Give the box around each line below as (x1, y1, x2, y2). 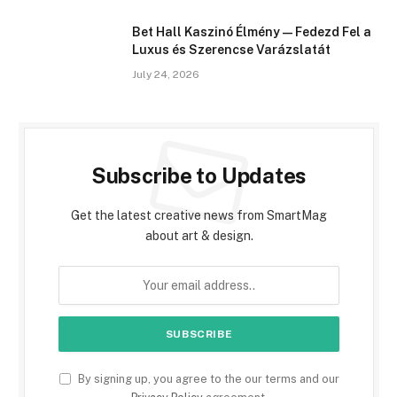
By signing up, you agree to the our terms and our (74, 372, 339, 386)
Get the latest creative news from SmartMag (71, 208, 327, 223)
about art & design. (144, 229, 253, 244)
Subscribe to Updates (90, 163, 307, 189)
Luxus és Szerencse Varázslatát (132, 43, 331, 58)
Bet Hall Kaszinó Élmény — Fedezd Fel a (132, 25, 371, 40)
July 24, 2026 (132, 68, 199, 82)
